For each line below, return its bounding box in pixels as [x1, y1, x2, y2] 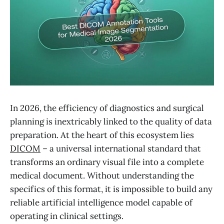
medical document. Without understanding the [10, 169, 194, 181]
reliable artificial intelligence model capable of [10, 196, 192, 208]
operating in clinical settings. [10, 210, 123, 221]
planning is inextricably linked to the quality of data [10, 115, 212, 127]
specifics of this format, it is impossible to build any [10, 183, 212, 194]
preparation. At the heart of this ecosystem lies [10, 129, 194, 140]
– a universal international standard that [40, 142, 201, 154]
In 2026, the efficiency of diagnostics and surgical [10, 102, 204, 113]
